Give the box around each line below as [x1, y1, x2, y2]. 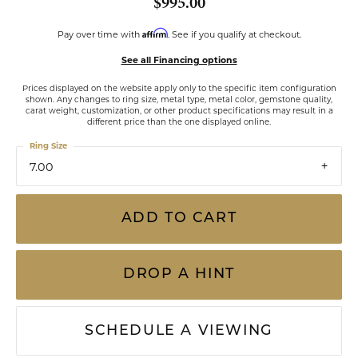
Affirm [141, 27, 168, 38]
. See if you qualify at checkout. [167, 29, 301, 40]
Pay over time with [57, 29, 142, 40]
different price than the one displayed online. [87, 117, 271, 126]
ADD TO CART [121, 212, 237, 226]
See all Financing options [121, 54, 237, 66]
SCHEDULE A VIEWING [85, 324, 273, 338]
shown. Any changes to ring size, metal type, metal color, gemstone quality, [26, 94, 332, 104]
